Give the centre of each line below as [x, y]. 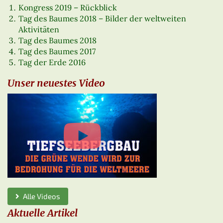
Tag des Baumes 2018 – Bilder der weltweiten [103, 18]
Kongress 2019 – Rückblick [68, 7]
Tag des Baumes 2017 [57, 51]
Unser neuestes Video [56, 83]
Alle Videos [40, 196]
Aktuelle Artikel [43, 213]
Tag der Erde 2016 [52, 62]
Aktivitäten [39, 29]
